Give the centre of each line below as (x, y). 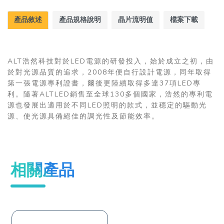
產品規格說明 (80, 19)
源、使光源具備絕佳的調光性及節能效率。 (83, 116)
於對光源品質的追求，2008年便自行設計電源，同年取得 (109, 72)
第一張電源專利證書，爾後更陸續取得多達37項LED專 (104, 83)
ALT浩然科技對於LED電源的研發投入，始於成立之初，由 (111, 61)
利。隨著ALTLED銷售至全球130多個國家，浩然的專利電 (110, 94)
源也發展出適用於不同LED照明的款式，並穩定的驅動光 (107, 105)
